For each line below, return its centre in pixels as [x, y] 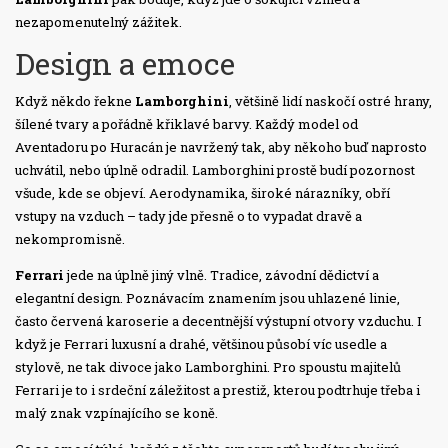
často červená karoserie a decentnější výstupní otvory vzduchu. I [218, 321]
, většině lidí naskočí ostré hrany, [330, 101]
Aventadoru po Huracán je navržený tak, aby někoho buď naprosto [221, 147]
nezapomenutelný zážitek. [98, 22]
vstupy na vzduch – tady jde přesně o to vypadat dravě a [188, 216]
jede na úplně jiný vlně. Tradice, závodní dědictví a [221, 275]
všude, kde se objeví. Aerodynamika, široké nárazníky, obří [202, 193]
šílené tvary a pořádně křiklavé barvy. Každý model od [186, 124]
